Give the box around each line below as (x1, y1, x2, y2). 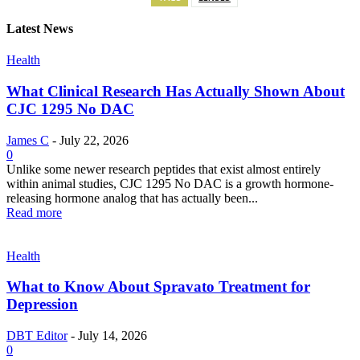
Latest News (6, 22, 73, 36)
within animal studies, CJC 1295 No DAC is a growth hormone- (6, 176, 333, 190)
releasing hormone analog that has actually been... (6, 190, 258, 205)
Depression (6, 296, 78, 313)
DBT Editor (6, 329, 67, 343)
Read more (6, 205, 62, 219)
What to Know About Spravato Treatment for (6, 278, 310, 296)
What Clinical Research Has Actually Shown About (6, 83, 345, 100)
